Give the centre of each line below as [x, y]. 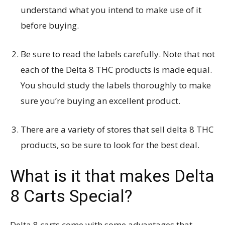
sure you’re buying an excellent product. [100, 100]
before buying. [50, 25]
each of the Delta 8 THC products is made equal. [116, 69]
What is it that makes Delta [112, 176]
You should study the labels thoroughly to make [116, 85]
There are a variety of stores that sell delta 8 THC [117, 129]
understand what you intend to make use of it [111, 10]
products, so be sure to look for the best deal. [110, 145]
